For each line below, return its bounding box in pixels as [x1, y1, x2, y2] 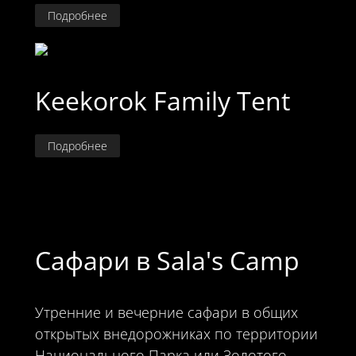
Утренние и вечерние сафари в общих [34, 302, 298, 322]
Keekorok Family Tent [34, 83, 290, 118]
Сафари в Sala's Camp [34, 242, 300, 277]
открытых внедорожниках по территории [34, 323, 318, 343]
